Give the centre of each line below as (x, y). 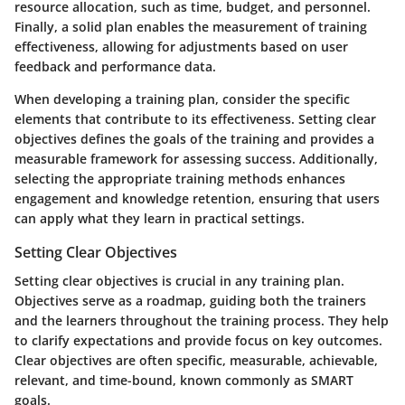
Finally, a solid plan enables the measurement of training (191, 26)
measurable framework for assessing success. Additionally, (196, 158)
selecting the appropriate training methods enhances (180, 178)
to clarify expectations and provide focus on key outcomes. (198, 340)
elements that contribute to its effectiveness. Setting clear (195, 118)
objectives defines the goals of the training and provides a (194, 138)
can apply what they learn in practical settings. (160, 218)
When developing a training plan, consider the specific (182, 99)
